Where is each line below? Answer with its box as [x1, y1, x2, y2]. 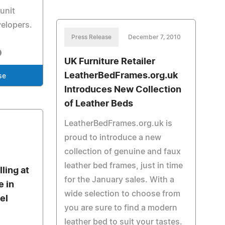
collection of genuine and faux [64, 148, 181, 156]
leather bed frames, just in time [64, 162, 183, 170]
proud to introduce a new [64, 134, 161, 142]
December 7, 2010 [128, 34, 181, 40]
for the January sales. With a [64, 176, 174, 184]
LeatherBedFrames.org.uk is [64, 120, 172, 128]
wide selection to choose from [64, 190, 180, 198]
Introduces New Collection [64, 85, 181, 94]
